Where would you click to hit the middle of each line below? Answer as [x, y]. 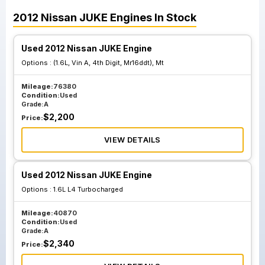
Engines [131, 17]
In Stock [174, 17]
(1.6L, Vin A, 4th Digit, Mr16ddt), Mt [109, 63]
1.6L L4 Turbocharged [88, 189]
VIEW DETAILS [132, 140]
